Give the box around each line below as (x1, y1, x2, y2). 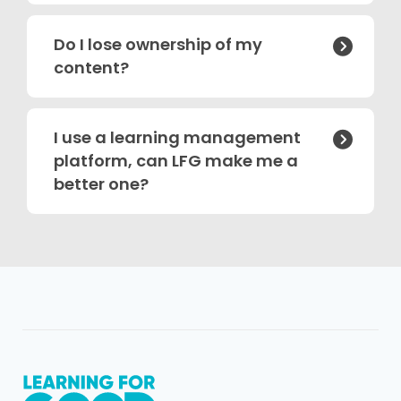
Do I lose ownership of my (53, 33, 262, 55)
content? (53, 56, 129, 79)
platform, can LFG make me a (53, 149, 298, 172)
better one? (53, 173, 149, 195)
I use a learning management (53, 126, 301, 149)
